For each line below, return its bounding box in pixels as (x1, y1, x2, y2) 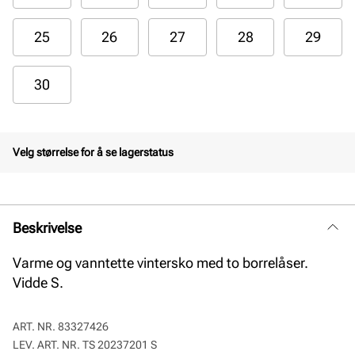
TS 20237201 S (82, 338, 157, 351)
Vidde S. (13, 274, 63, 291)
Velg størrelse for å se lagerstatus (13, 146, 174, 158)
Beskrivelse (13, 219, 82, 236)
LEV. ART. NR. (13, 338, 82, 351)
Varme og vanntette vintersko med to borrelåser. (13, 254, 308, 271)
